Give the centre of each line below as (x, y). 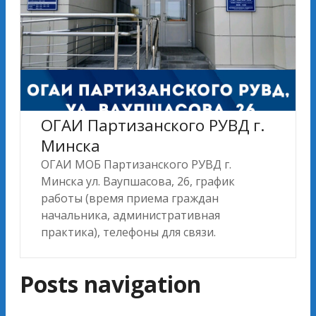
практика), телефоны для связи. (128, 232)
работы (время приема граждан (130, 198)
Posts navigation (110, 284)
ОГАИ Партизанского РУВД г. (153, 125)
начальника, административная (130, 215)
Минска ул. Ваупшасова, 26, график (138, 181)
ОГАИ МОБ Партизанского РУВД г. (136, 164)
